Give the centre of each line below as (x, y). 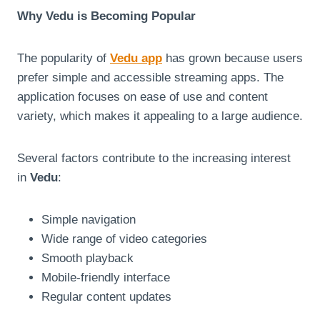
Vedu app (136, 58)
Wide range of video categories (124, 239)
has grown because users (232, 58)
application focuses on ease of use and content (142, 96)
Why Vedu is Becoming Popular (106, 16)
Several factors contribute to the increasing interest (154, 158)
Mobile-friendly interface (106, 277)
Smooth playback (87, 258)
